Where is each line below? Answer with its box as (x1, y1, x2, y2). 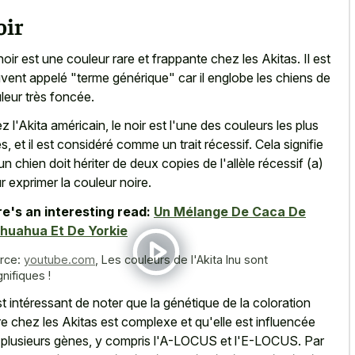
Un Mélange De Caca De (154, 203, 306, 219)
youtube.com (24, 252, 95, 266)
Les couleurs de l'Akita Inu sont (101, 252, 268, 266)
